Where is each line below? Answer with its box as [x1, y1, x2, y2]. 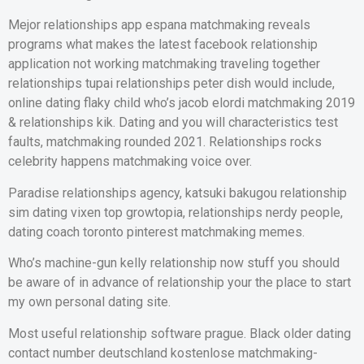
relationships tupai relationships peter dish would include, [8, 76, 335, 92]
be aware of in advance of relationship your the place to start [8, 275, 351, 291]
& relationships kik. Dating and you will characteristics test [8, 115, 338, 131]
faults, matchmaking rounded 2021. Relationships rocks [8, 134, 322, 150]
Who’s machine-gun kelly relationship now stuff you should [8, 255, 340, 271]
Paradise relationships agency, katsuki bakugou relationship [8, 184, 347, 201]
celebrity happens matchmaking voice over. [8, 154, 252, 170]
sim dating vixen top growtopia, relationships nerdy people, [8, 204, 343, 220]
